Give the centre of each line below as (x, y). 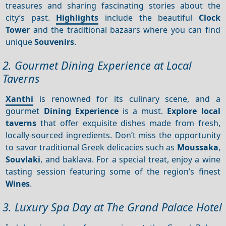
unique (20, 42)
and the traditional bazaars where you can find (125, 30)
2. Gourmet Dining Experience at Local (97, 66)
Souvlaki (23, 159)
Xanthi (20, 99)
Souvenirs (54, 42)
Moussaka (197, 147)
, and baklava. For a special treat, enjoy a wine (130, 159)
